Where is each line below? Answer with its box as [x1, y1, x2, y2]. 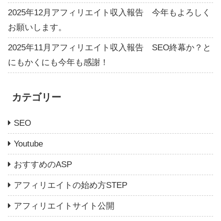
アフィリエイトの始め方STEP [14, 181, 127, 190]
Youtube [14, 139, 43, 149]
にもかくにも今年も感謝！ [8, 57, 109, 67]
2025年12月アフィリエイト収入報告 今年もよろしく [8, 7, 211, 17]
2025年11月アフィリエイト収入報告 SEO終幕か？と [8, 42, 211, 52]
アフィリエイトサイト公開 [14, 201, 114, 211]
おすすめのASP [14, 160, 72, 170]
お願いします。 [8, 22, 67, 32]
